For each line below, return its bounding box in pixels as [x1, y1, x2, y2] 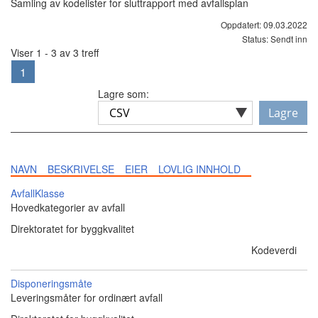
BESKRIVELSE [48, 162, 114, 176]
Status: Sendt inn [242, 33, 307, 45]
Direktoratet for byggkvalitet [11, 221, 134, 236]
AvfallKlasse [11, 186, 65, 200]
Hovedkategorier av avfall [11, 200, 125, 214]
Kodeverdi [251, 243, 297, 257]
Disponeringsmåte [11, 276, 92, 290]
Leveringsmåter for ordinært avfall [11, 290, 163, 305]
